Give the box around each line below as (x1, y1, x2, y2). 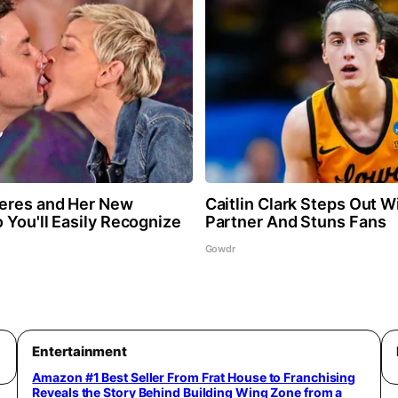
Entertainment (32, 342, 128, 360)
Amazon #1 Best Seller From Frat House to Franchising (32, 369, 356, 385)
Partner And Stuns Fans (204, 211, 386, 231)
